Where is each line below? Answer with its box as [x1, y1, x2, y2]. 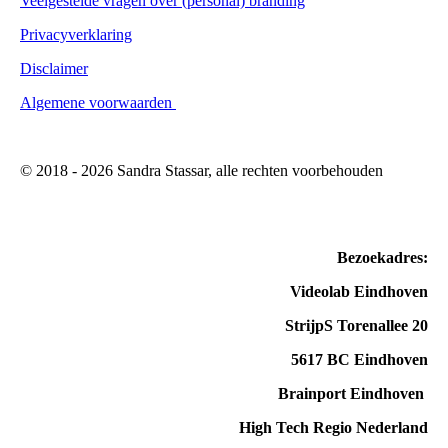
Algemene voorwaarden [20, 93, 176, 111]
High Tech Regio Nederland [239, 418, 428, 436]
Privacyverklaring [20, 25, 132, 43]
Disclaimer [20, 59, 88, 77]
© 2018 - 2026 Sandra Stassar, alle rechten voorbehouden [20, 161, 383, 179]
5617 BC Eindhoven [291, 350, 428, 368]
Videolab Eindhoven [290, 282, 428, 300]
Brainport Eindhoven [278, 384, 428, 402]
